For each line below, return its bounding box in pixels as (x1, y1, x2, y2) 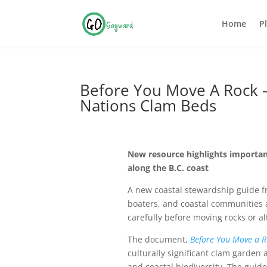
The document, (127, 234, 190, 246)
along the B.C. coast (127, 162, 209, 174)
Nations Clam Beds (80, 95, 217, 116)
